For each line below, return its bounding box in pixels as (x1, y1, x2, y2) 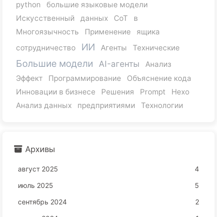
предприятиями (77, 100, 135, 110)
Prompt (140, 87, 166, 96)
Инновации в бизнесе (16, 87, 95, 96)
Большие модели (16, 57, 93, 69)
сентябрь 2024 (18, 197, 67, 206)
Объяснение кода (127, 73, 191, 83)
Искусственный (16, 13, 75, 23)
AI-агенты (99, 58, 139, 69)
